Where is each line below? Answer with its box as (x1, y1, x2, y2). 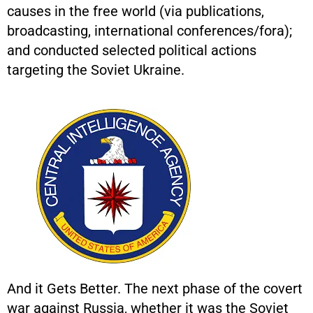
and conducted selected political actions (7, 41, 256, 59)
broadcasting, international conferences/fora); (7, 22, 292, 39)
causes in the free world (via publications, (7, 2, 264, 20)
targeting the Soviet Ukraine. (7, 61, 184, 78)
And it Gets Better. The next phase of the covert (7, 279, 303, 297)
